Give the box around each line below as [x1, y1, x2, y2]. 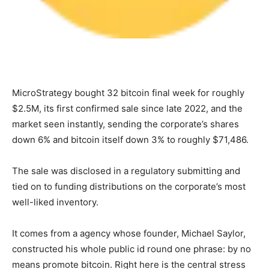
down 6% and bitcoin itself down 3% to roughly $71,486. [12, 134, 249, 146]
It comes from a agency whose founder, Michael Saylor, [12, 228, 246, 240]
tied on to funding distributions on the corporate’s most [12, 181, 246, 193]
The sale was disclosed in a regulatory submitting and [12, 165, 240, 177]
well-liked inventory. [12, 196, 98, 208]
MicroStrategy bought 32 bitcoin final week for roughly [12, 87, 244, 99]
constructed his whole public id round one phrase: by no [12, 243, 251, 255]
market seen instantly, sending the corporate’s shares [12, 118, 239, 130]
